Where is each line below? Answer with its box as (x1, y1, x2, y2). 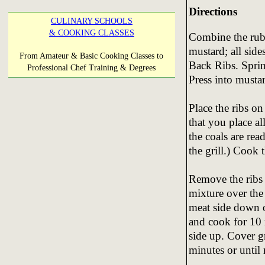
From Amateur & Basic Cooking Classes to (20, 51, 164, 60)
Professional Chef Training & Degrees (27, 63, 156, 72)
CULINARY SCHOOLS (51, 17, 132, 25)
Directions (188, 5, 237, 18)
